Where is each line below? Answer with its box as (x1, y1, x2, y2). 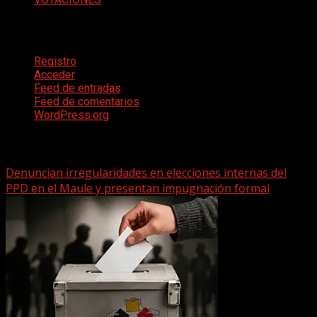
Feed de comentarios (34, 94, 139, 108)
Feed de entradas (34, 81, 121, 95)
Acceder (34, 67, 75, 81)
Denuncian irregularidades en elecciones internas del (6, 165, 287, 181)
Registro (34, 54, 76, 68)
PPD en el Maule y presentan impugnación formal (6, 180, 270, 197)
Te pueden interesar (6, 136, 115, 150)
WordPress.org (34, 108, 109, 122)
